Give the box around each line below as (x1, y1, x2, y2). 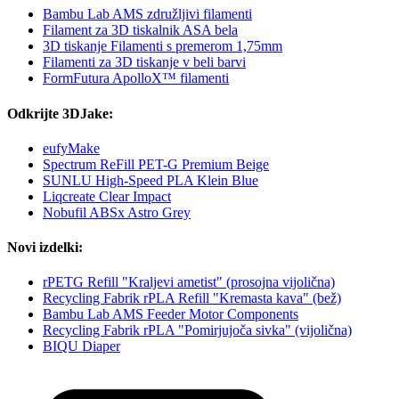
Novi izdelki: (7, 240, 83, 256)
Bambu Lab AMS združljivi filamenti (43, 6, 252, 22)
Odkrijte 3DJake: (7, 105, 113, 121)
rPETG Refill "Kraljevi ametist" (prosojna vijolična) (43, 274, 335, 290)
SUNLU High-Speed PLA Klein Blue (43, 172, 258, 188)
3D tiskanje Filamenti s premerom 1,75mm (43, 38, 282, 54)
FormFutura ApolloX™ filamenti (43, 70, 229, 86)
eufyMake (43, 140, 100, 156)
